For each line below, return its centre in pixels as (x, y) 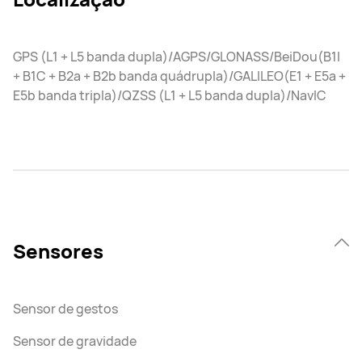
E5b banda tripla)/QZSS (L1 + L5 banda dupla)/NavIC (170, 95)
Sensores (58, 251)
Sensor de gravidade (75, 341)
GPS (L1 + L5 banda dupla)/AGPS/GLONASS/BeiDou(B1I (177, 57)
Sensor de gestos (65, 309)
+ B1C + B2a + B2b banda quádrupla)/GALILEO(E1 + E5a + (179, 76)
